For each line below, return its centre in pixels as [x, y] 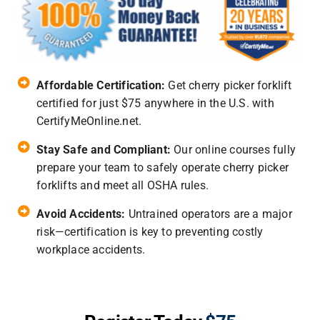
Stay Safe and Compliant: [105, 150]
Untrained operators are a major [210, 214]
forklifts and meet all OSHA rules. [123, 186]
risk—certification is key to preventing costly [150, 232]
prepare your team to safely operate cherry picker [163, 168]
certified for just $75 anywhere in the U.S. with [155, 104]
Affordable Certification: [102, 86]
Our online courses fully [235, 150]
